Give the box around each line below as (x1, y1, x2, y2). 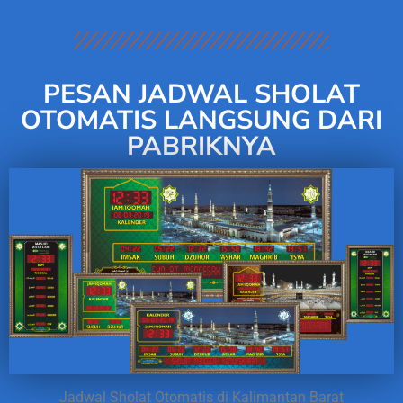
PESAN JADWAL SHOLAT (43, 76, 360, 112)
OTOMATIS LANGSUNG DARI (21, 103, 382, 138)
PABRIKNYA (127, 129, 276, 164)
